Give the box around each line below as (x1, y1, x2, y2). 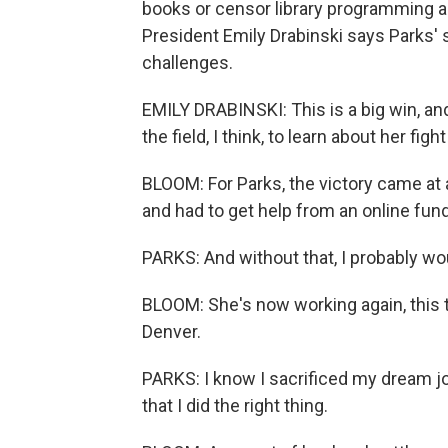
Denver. (142, 320, 201, 342)
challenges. (142, 51, 233, 73)
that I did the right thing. (142, 394, 328, 416)
